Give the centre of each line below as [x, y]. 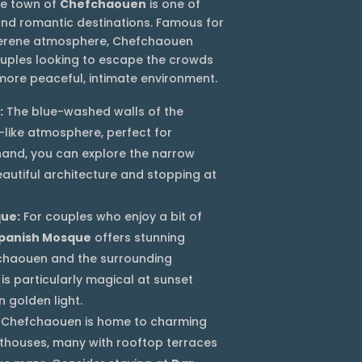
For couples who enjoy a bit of [111, 216]
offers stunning [138, 237]
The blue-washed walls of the [93, 111]
